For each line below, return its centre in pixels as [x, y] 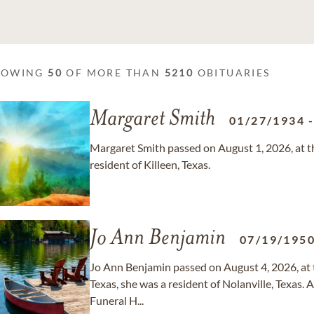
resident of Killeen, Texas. [150, 164]
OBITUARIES [232, 73]
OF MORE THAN [114, 73]
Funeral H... [117, 300]
